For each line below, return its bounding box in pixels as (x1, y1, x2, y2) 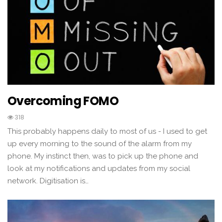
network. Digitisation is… (7, 176, 89, 186)
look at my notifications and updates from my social (7, 164, 190, 173)
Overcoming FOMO (7, 93, 118, 110)
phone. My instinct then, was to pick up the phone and (7, 152, 198, 161)
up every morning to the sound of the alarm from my (7, 139, 192, 149)
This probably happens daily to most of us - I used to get (7, 127, 207, 136)
